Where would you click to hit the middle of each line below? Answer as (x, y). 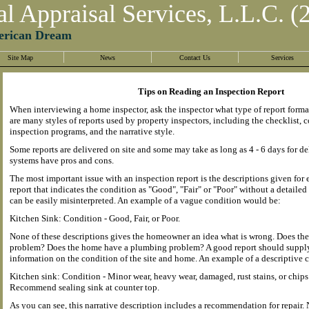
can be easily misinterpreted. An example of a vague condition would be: (145, 200)
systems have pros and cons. (62, 160)
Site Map (20, 58)
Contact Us (195, 58)
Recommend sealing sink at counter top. (84, 287)
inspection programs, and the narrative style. (92, 131)
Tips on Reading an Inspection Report (211, 91)
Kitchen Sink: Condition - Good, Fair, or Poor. (95, 218)
